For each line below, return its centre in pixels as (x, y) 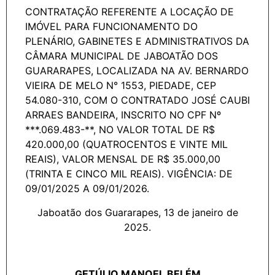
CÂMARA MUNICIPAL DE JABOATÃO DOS (122, 56)
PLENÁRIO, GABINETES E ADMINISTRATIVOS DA (137, 41)
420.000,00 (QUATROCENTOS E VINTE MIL (126, 145)
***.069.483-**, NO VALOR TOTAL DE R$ (120, 130)
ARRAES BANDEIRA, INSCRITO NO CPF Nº (123, 115)
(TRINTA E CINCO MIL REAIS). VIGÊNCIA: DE (129, 174)
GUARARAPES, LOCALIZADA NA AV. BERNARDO (137, 71)
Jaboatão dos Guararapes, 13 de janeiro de (137, 212)
